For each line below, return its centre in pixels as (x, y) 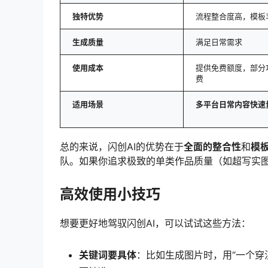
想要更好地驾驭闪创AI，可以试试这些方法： (155, 223)
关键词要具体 (108, 255)
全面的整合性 (212, 147)
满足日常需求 (219, 42)
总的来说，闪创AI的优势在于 (122, 147)
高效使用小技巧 (110, 194)
